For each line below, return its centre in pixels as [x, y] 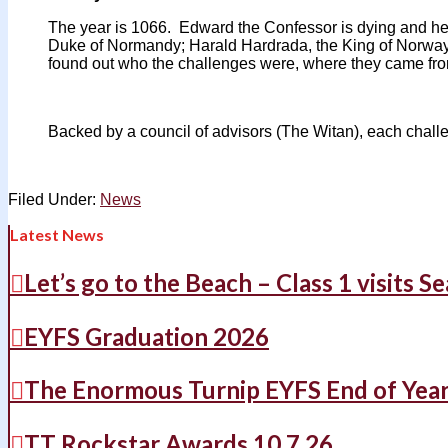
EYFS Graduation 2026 [146, 336]
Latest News [57, 234]
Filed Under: [54, 199]
